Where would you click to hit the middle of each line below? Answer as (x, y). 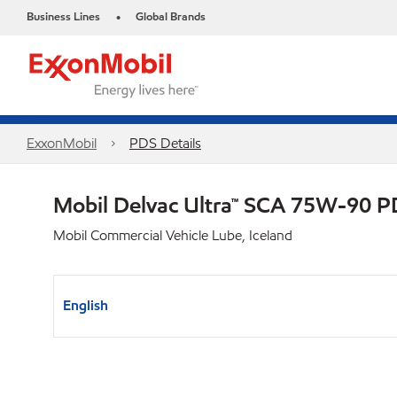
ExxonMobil (62, 143)
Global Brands (171, 17)
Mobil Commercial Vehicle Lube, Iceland (173, 235)
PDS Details (165, 143)
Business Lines (63, 17)
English (86, 305)
